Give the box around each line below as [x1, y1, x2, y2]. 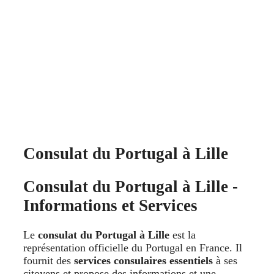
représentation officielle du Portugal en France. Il [23, 242, 242, 254]
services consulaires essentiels [74, 254, 213, 267]
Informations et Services [23, 196, 198, 215]
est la [169, 229, 196, 242]
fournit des [23, 254, 74, 267]
